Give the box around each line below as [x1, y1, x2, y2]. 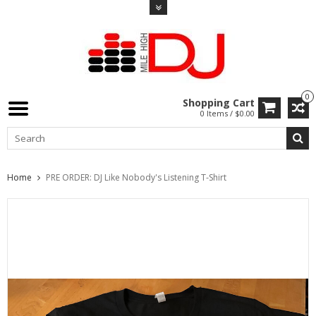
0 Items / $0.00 [200, 108, 255, 119]
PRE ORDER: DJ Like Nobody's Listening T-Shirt [46, 171, 226, 183]
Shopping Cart [183, 96, 255, 109]
